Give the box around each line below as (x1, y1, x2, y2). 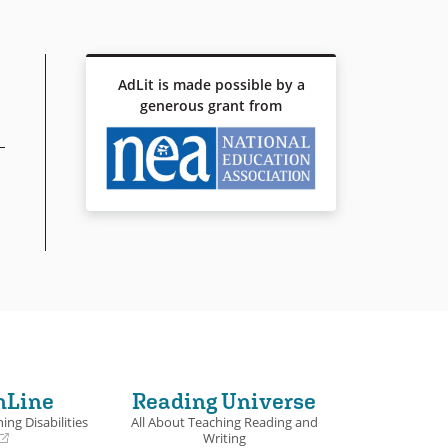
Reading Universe (132, 388, 316, 415)
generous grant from (140, 95, 282, 115)
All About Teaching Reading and (130, 414, 318, 432)
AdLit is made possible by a (117, 74, 305, 94)
